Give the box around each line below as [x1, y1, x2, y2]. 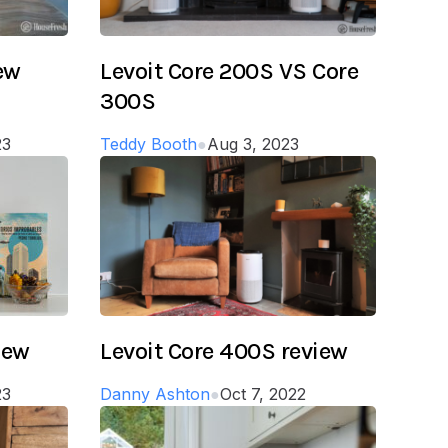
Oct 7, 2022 [220, 383, 306, 404]
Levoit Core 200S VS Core [100, 56, 359, 85]
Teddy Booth [100, 133, 197, 154]
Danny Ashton [100, 383, 210, 404]
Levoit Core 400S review [100, 336, 348, 365]
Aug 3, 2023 [207, 133, 299, 154]
